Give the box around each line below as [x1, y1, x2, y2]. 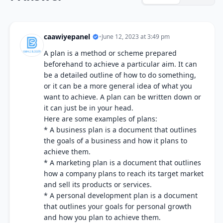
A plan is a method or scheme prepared [44, 48, 177, 58]
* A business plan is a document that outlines [44, 125, 197, 134]
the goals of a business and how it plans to [44, 136, 187, 145]
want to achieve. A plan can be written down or [44, 92, 201, 102]
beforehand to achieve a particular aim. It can [44, 59, 197, 69]
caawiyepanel [44, 32, 90, 41]
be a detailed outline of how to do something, [44, 70, 196, 80]
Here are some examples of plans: [44, 114, 157, 123]
